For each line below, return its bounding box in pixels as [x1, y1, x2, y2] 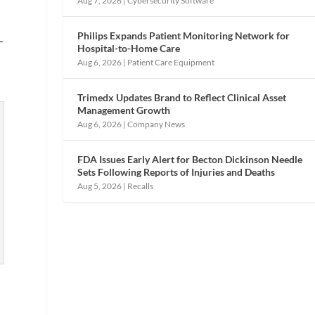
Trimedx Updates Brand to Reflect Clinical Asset [77, 91, 287, 103]
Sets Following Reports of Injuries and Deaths [77, 165, 276, 178]
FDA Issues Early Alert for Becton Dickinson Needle [77, 153, 303, 165]
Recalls [127, 180, 154, 191]
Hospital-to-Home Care [77, 41, 181, 54]
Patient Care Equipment [127, 56, 215, 67]
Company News [127, 118, 186, 129]
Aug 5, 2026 [77, 180, 122, 191]
